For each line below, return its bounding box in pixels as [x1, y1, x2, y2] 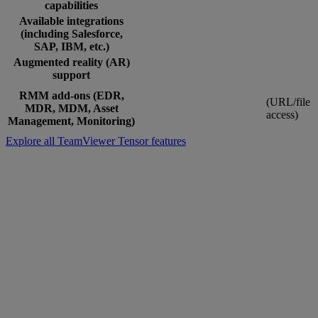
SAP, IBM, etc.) [33, 40, 109, 53]
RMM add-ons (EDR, [18, 89, 124, 102]
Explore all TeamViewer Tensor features [6, 134, 186, 147]
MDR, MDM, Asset [24, 102, 119, 114]
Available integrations [19, 14, 124, 27]
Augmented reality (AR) [13, 55, 130, 68]
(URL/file [266, 95, 310, 108]
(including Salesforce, [20, 27, 123, 40]
